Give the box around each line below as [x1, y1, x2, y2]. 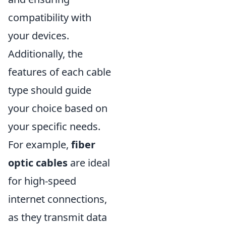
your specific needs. [8, 120, 100, 134]
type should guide [8, 83, 91, 97]
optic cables [8, 156, 68, 170]
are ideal [68, 156, 110, 170]
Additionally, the [8, 47, 83, 61]
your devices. [8, 29, 69, 43]
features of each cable [8, 65, 111, 79]
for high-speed [8, 174, 76, 188]
